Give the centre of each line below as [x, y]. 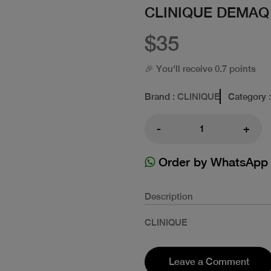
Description [169, 196]
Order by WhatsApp [211, 162]
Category [247, 96]
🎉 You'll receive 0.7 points [200, 68]
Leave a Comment [209, 261]
